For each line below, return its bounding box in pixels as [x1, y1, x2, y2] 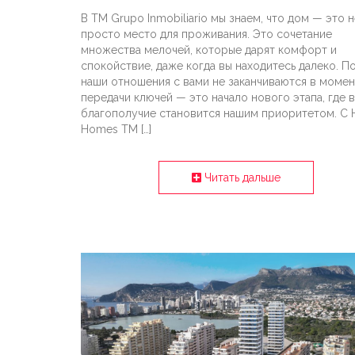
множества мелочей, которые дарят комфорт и [81, 44, 337, 57]
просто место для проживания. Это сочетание [81, 28, 332, 41]
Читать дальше [201, 171, 281, 185]
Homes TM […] [81, 123, 151, 136]
